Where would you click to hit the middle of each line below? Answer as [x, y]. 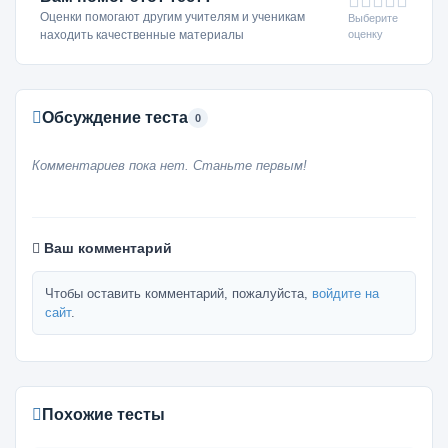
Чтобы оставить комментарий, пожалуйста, [178, 293]
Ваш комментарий [106, 248]
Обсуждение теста [115, 117]
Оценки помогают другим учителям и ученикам [172, 17]
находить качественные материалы [142, 35]
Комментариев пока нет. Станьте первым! [169, 165]
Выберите [373, 17]
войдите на [345, 293]
